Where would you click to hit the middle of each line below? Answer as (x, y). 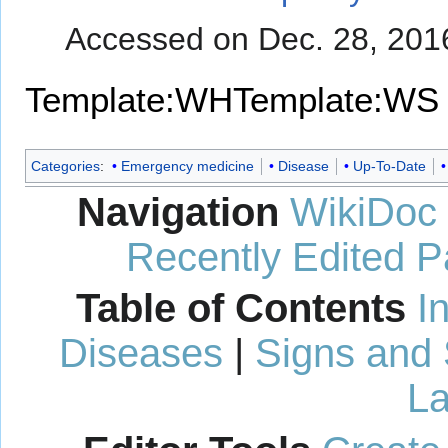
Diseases (140, 353)
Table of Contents (240, 308)
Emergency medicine (187, 165)
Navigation (178, 211)
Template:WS (336, 99)
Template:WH (129, 99)
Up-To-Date (389, 165)
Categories (65, 165)
